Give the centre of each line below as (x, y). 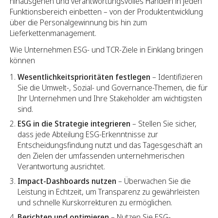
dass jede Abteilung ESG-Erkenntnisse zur (88, 134)
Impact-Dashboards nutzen (67, 181)
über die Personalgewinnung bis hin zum (78, 22)
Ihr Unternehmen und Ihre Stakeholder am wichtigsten (110, 98)
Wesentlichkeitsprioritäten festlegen (84, 77)
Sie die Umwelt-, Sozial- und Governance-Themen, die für (113, 87)
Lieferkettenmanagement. (53, 33)
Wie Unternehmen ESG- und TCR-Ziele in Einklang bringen (106, 49)
